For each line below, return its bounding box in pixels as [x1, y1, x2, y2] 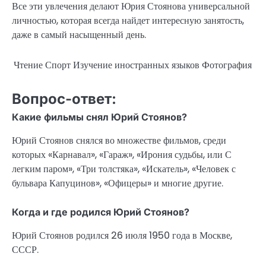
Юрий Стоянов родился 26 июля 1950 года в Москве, [12, 229, 232, 243]
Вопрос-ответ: [12, 90, 116, 108]
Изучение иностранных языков [73, 58, 199, 72]
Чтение [14, 58, 43, 72]
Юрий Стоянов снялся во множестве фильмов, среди [12, 134, 226, 148]
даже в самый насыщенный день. [12, 28, 146, 42]
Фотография [202, 58, 252, 72]
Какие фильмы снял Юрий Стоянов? [12, 111, 187, 123]
